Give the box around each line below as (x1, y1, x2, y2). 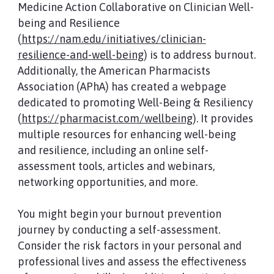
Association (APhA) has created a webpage (17, 80, 226, 93)
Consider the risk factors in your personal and (17, 239, 242, 252)
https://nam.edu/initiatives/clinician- (21, 32, 206, 45)
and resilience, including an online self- (17, 144, 209, 157)
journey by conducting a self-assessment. (17, 223, 220, 236)
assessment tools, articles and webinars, (17, 160, 215, 172)
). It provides (192, 112, 253, 125)
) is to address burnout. (143, 48, 256, 61)
